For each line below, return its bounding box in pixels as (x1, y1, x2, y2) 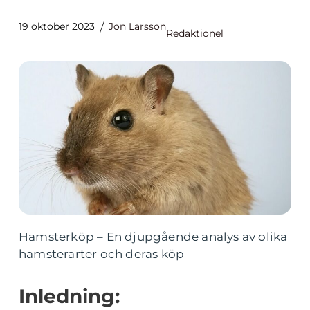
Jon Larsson (109, 20, 166, 33)
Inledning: (19, 284, 120, 308)
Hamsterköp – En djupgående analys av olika (19, 230, 288, 244)
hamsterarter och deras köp (19, 247, 185, 261)
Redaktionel (166, 27, 224, 39)
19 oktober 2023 (19, 20, 95, 33)
